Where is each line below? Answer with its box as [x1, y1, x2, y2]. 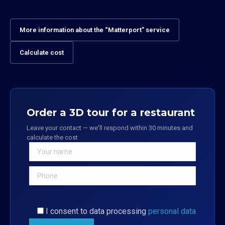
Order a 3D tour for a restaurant [27, 106, 195, 119]
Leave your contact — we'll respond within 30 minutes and [27, 124, 193, 132]
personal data [148, 206, 196, 216]
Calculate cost [20, 49, 64, 57]
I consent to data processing [46, 206, 148, 216]
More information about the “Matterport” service [20, 26, 170, 34]
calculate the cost [27, 134, 78, 142]
